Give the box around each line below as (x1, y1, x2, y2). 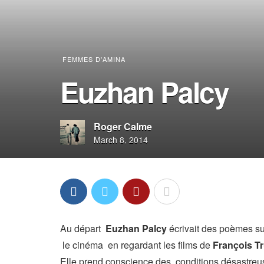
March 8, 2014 (94, 134, 148, 146)
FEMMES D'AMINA (62, 54, 126, 64)
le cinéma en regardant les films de (60, 238, 213, 252)
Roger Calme (94, 120, 152, 133)
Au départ (60, 222, 105, 235)
